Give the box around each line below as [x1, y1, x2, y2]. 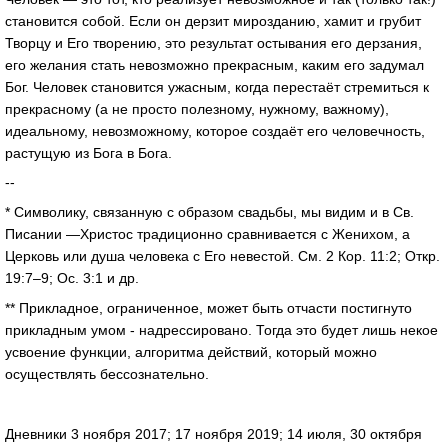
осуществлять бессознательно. [5, 366, 209, 383]
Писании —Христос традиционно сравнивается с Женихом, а [5, 226, 410, 243]
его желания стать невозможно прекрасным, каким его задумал [5, 56, 424, 73]
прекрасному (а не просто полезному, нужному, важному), [5, 100, 389, 117]
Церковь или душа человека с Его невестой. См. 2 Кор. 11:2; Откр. [5, 248, 443, 265]
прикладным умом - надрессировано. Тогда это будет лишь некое [5, 322, 438, 339]
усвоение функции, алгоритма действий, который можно [5, 344, 377, 361]
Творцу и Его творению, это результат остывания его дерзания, [5, 34, 422, 51]
